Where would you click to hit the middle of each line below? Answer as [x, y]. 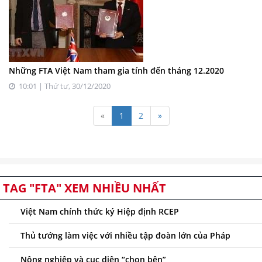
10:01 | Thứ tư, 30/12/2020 [63, 86]
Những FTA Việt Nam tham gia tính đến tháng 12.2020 [116, 70]
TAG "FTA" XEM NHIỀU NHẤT [85, 188]
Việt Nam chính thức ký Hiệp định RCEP [100, 211]
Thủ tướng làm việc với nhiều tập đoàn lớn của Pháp [125, 235]
